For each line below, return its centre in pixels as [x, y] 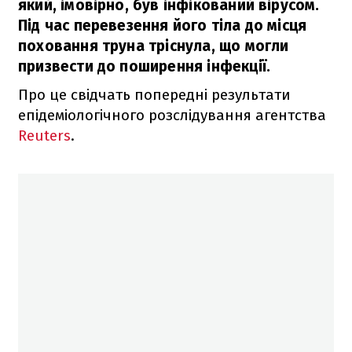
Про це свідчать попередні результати [154, 94]
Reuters [44, 135]
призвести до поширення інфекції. [145, 66]
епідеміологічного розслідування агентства [172, 115]
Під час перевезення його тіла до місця [163, 25]
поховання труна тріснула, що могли [154, 46]
